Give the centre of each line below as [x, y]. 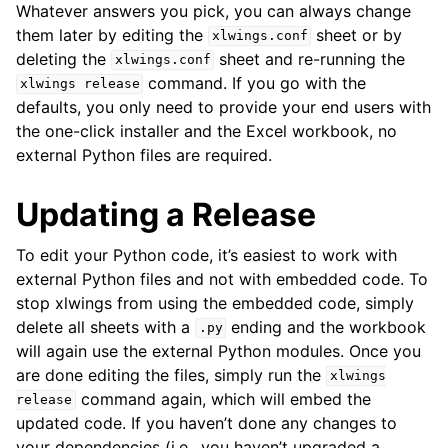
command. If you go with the [255, 82]
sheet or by [357, 34]
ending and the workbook [326, 326]
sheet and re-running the [310, 58]
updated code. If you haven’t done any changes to [206, 422]
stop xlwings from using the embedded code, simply [215, 302]
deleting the [63, 58]
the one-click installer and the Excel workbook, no [206, 130]
